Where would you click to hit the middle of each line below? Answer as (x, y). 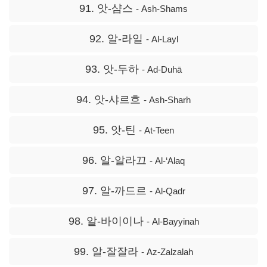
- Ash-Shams (162, 9)
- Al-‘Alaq (167, 161)
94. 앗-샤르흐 (110, 100)
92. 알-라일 (117, 39)
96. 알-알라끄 (116, 161)
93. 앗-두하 (114, 69)
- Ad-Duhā (162, 70)
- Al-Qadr (167, 191)
